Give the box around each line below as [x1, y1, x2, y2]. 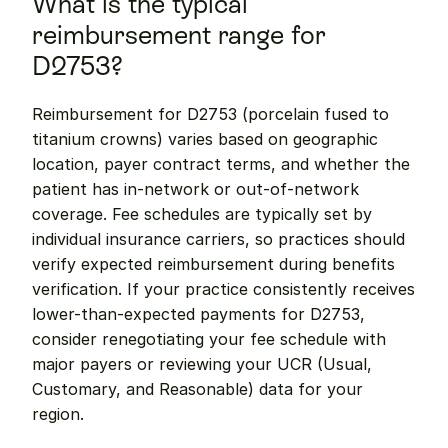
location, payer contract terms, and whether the [32, 154, 410, 174]
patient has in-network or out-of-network [32, 179, 359, 199]
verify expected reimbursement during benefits [32, 254, 395, 274]
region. [32, 404, 84, 424]
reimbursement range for [32, 20, 326, 50]
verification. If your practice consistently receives [32, 279, 415, 299]
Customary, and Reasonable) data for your [32, 379, 363, 399]
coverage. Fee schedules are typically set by [32, 204, 372, 224]
